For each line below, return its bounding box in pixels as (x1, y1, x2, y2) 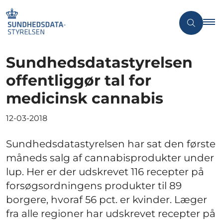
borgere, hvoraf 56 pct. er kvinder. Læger (6, 193, 207, 206)
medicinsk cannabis (6, 89, 163, 108)
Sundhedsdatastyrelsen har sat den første (6, 137, 216, 150)
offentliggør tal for (6, 71, 151, 90)
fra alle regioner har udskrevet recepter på (6, 207, 216, 220)
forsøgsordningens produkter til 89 (6, 179, 182, 192)
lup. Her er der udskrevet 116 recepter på (6, 165, 204, 178)
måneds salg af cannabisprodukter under (6, 151, 214, 164)
